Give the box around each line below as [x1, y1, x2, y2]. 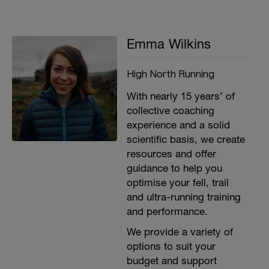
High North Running [126, 67, 214, 79]
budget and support [126, 255, 217, 267]
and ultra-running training [126, 191, 241, 203]
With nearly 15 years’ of [126, 90, 235, 102]
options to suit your [126, 240, 216, 252]
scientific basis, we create [126, 133, 245, 145]
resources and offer [126, 148, 216, 160]
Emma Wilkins [126, 36, 211, 52]
